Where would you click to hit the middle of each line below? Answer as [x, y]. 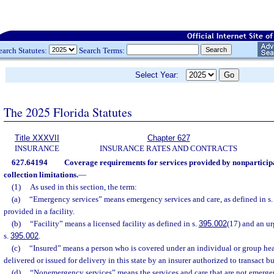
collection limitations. [41, 175]
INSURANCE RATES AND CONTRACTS [168, 148]
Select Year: [161, 75]
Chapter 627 [168, 138]
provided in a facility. [39, 211]
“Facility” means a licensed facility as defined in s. [114, 224]
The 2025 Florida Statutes [68, 112]
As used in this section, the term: [83, 187]
